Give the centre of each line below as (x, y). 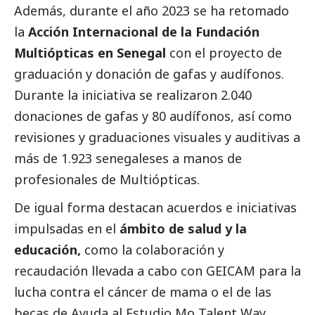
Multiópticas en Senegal (90, 53)
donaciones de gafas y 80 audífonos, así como (153, 116)
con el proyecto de (224, 53)
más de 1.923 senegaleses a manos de (128, 159)
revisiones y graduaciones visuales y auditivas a (157, 137)
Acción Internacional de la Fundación (144, 32)
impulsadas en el (65, 229)
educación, (49, 250)
